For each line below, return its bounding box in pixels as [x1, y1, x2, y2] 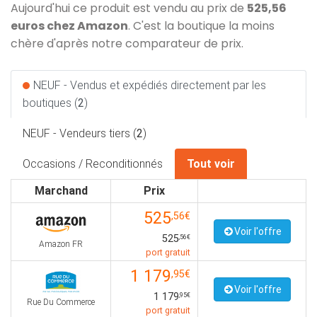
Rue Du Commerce [27, 297, 95, 308]
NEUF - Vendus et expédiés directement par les [33, 79, 266, 92]
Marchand [34, 184, 88, 197]
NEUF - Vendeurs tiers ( [23, 127, 137, 140]
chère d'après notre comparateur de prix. [11, 35, 243, 52]
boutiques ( [23, 96, 78, 110]
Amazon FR [39, 239, 83, 250]
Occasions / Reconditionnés [23, 157, 163, 171]
